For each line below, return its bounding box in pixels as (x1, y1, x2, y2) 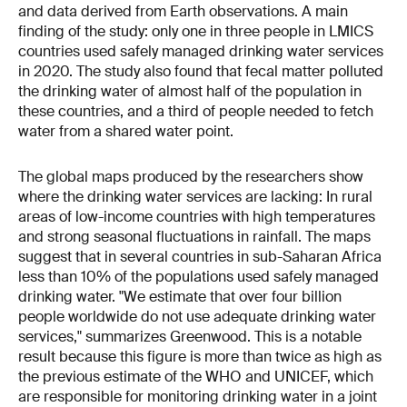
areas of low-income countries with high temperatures (18, 207, 375, 227)
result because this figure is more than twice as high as (18, 347, 382, 367)
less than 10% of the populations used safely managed (18, 267, 379, 287)
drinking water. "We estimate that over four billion (18, 287, 342, 307)
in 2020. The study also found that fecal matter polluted (18, 62, 383, 82)
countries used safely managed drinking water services (18, 42, 383, 62)
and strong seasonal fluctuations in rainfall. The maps (18, 227, 371, 247)
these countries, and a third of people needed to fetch (18, 102, 373, 122)
